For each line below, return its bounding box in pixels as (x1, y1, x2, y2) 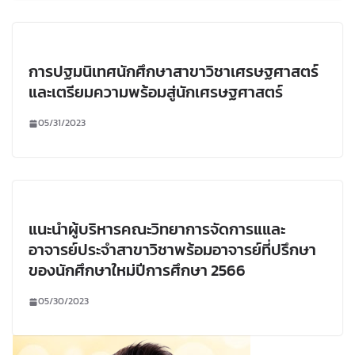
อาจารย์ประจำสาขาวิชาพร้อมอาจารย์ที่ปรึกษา (29, 238, 316, 262)
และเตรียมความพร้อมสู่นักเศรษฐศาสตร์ (29, 80, 283, 105)
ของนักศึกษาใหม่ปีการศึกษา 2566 (29, 258, 246, 283)
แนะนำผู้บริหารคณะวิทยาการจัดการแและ (29, 217, 285, 242)
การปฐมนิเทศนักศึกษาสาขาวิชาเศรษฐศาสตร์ (29, 59, 319, 84)
